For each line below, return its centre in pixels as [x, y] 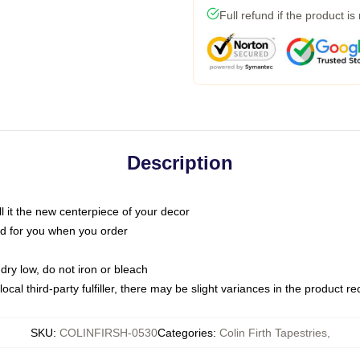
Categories [185, 333]
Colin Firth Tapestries [273, 333]
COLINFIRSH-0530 [108, 333]
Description [180, 163]
